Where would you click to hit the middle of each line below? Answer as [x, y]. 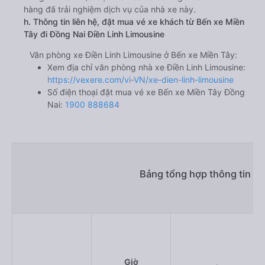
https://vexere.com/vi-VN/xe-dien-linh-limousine [140, 79]
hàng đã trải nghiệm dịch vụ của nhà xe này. [110, 9]
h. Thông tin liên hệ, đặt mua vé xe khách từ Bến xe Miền [134, 21]
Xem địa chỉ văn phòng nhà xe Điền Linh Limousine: [146, 67]
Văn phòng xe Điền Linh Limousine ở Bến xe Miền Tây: [133, 54]
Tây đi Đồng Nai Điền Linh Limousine [94, 34]
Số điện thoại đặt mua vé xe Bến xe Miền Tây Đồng [146, 92]
